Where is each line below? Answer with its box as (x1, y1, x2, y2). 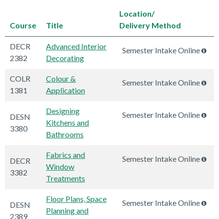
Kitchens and (46, 118, 89, 128)
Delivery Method (119, 21, 181, 30)
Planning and (46, 206, 88, 216)
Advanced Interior (46, 42, 107, 51)
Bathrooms (46, 130, 84, 139)
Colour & (46, 74, 76, 84)
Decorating (46, 53, 84, 63)
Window (46, 162, 74, 172)
